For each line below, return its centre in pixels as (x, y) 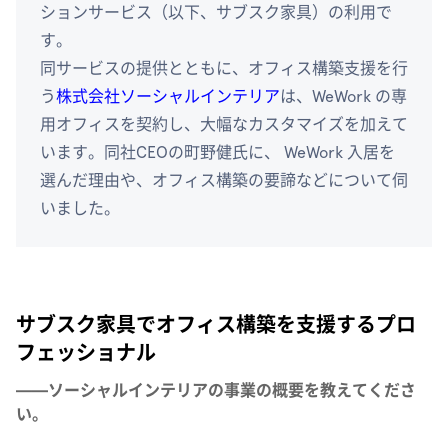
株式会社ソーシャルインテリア (168, 96)
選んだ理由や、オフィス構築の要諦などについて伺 (224, 180)
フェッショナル (86, 353)
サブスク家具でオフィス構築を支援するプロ (216, 325)
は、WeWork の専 (343, 96)
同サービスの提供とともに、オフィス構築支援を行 (224, 68)
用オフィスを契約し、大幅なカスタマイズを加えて (224, 124)
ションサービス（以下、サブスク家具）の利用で (216, 12)
